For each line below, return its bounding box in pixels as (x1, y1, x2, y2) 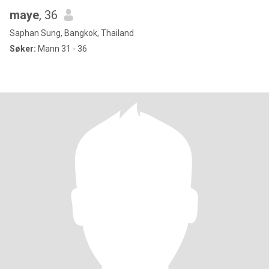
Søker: (10, 44, 36, 53)
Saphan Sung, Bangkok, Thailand (10, 28, 134, 38)
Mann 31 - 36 (36, 44, 87, 53)
